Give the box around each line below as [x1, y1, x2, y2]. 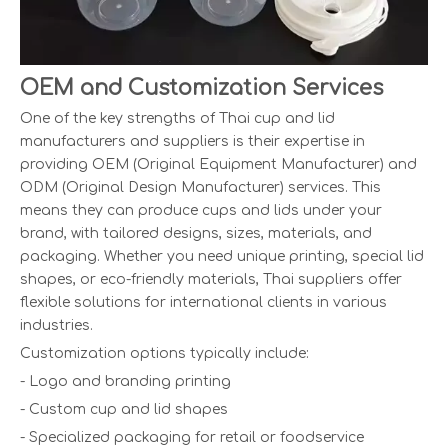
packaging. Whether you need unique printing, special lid [20, 249, 424, 265]
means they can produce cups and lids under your [20, 203, 382, 219]
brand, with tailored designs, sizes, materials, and [20, 226, 372, 242]
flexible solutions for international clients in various [20, 295, 387, 311]
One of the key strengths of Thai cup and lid [20, 111, 335, 127]
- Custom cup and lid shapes [20, 402, 228, 418]
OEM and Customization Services [20, 76, 383, 101]
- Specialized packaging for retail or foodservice [20, 430, 364, 446]
